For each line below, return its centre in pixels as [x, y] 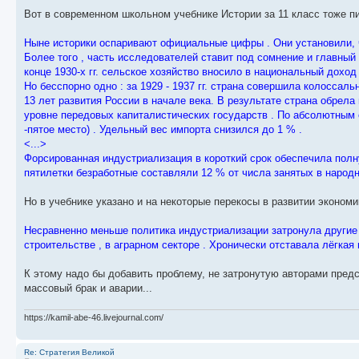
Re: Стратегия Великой [69, 353]
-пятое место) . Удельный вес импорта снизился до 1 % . [163, 129]
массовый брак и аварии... [88, 288]
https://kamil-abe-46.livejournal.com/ [94, 318]
